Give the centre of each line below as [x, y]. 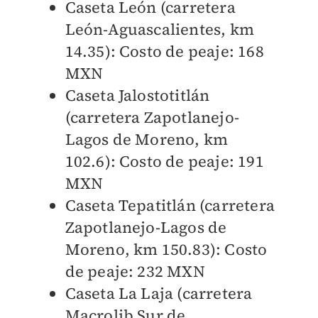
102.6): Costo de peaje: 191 [164, 161]
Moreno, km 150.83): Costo [166, 250]
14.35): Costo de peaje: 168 [164, 51]
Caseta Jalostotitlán [137, 95]
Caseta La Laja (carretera [159, 294]
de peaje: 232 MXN [135, 272]
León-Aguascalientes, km [160, 29]
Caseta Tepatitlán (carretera [170, 205]
